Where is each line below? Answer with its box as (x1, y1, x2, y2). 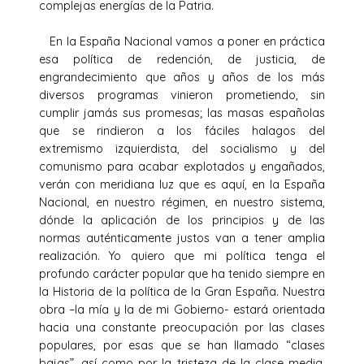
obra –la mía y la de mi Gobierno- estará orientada (39, 301, 325, 317)
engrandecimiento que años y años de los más (39, 69, 325, 84)
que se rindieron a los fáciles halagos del (39, 123, 325, 138)
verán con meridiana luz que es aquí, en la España (39, 176, 325, 192)
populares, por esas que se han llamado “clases (39, 337, 325, 353)
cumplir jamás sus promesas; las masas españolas (39, 105, 325, 120)
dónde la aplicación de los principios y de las (39, 212, 325, 227)
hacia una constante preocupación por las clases (39, 319, 325, 335)
